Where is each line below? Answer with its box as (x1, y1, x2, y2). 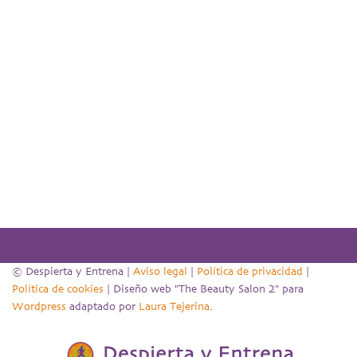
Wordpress (12, 301, 66, 312)
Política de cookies (12, 284, 104, 295)
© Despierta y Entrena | (12, 266, 133, 277)
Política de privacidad (197, 266, 303, 277)
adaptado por (66, 301, 139, 312)
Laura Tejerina (139, 301, 210, 312)
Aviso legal (133, 266, 187, 277)
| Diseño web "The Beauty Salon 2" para (104, 284, 304, 295)
